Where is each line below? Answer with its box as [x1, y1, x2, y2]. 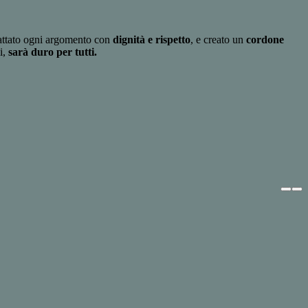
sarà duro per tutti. [8, 46, 97, 58]
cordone [246, 34, 284, 46]
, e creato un [190, 34, 246, 46]
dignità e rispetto [113, 34, 190, 46]
